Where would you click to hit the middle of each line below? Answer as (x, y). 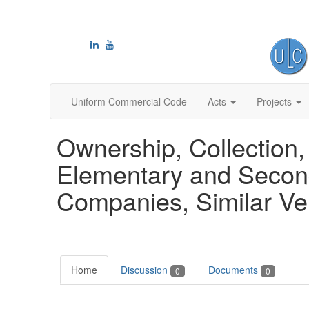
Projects (274, 101)
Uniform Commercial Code (129, 101)
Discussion (146, 270)
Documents (235, 270)
